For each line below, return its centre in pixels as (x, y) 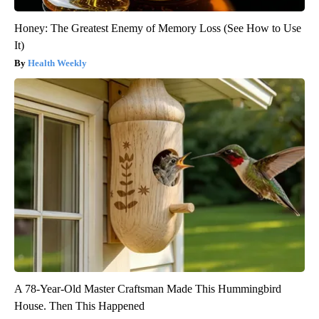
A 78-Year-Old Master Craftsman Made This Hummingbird (148, 289)
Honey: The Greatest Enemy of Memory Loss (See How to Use (158, 28)
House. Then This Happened (79, 306)
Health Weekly (57, 63)
